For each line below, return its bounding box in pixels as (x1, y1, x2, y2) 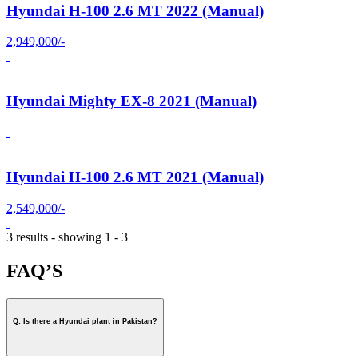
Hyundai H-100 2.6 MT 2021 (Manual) (6, 169, 264, 186)
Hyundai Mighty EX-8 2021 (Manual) (6, 93, 257, 109)
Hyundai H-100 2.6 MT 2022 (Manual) (6, 2, 264, 19)
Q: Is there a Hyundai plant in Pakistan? (13, 316, 157, 325)
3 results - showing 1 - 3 (6, 230, 128, 245)
